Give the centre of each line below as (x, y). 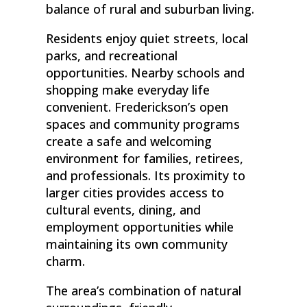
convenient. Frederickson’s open (137, 107)
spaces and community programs (143, 124)
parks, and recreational (112, 56)
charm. (66, 261)
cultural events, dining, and (124, 210)
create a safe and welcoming (129, 142)
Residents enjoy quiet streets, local (147, 39)
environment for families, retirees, (145, 159)
